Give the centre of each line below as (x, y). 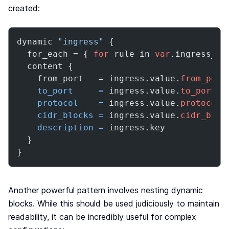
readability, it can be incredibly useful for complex (102, 217)
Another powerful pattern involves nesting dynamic (106, 190)
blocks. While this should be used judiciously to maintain (114, 203)
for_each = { (55, 54)
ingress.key (134, 128)
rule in (132, 54)
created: (24, 8)
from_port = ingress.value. (99, 78)
